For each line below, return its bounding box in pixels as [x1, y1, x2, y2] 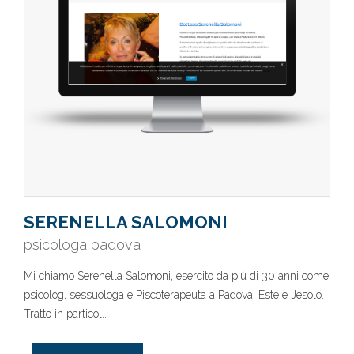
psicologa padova [24, 236, 141, 253]
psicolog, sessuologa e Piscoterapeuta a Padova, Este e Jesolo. [24, 288, 324, 301]
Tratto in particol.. [24, 307, 107, 320]
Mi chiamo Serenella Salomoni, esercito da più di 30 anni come [24, 269, 329, 282]
